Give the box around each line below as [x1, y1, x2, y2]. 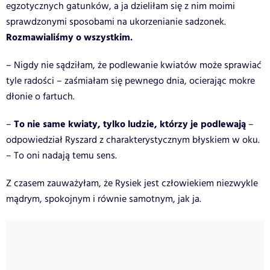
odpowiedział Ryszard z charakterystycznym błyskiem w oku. [6, 133, 260, 147]
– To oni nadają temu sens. [6, 148, 117, 163]
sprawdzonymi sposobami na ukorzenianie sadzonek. [6, 14, 226, 29]
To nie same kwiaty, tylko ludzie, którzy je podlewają [14, 116, 248, 132]
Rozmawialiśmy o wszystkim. [6, 30, 133, 45]
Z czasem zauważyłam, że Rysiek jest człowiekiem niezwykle [6, 176, 258, 190]
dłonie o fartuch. [6, 89, 75, 104]
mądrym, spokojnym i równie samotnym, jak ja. [6, 192, 201, 206]
